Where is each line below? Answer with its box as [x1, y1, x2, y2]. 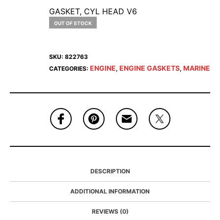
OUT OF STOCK [54, 20, 92, 26]
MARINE [183, 64, 210, 72]
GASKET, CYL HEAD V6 [49, 6, 137, 16]
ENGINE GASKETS [119, 64, 180, 72]
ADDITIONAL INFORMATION [70, 188, 150, 195]
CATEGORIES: [49, 65, 90, 72]
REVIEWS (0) [91, 208, 129, 215]
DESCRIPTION [90, 167, 130, 175]
